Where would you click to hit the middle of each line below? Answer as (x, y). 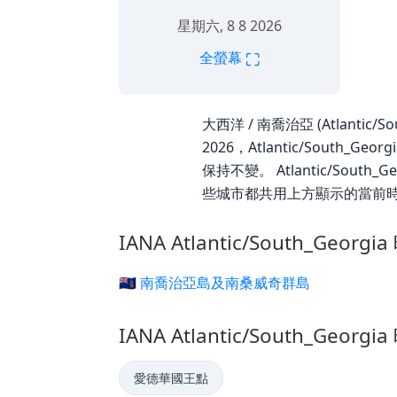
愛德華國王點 (171, 378)
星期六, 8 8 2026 (230, 25)
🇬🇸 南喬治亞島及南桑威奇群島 (214, 283)
